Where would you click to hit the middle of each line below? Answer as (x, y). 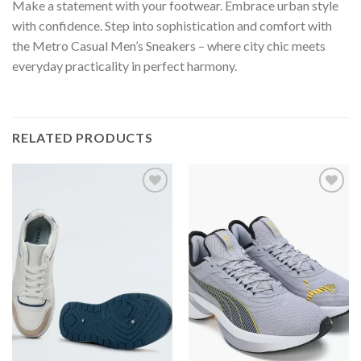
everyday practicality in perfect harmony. (124, 66)
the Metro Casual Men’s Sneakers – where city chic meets (169, 46)
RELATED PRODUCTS (83, 137)
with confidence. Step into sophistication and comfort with (172, 26)
